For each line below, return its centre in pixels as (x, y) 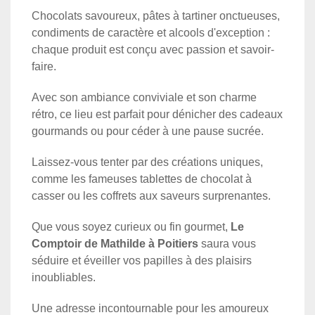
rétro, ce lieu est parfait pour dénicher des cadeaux (157, 114)
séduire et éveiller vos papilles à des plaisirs (142, 260)
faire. (44, 66)
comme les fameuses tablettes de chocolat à (142, 179)
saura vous (227, 243)
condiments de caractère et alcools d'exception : (151, 32)
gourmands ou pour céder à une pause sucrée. (148, 131)
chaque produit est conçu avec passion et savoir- (153, 49)
